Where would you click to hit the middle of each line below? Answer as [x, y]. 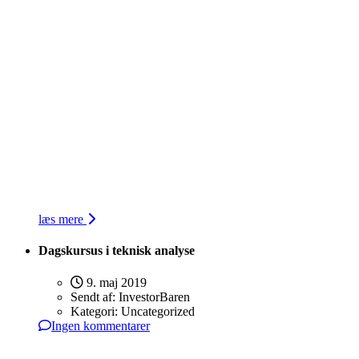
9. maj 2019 [115, 282]
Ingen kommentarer [101, 325]
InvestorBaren [154, 296]
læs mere [63, 220]
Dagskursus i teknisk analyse [117, 251]
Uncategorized [158, 311]
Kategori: [96, 311]
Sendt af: [95, 296]
